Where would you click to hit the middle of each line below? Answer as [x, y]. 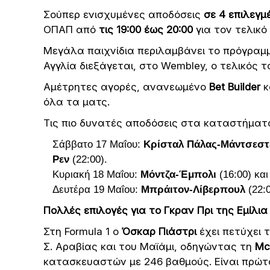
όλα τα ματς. [77, 102]
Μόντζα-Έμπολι [178, 174]
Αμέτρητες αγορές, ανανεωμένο [126, 87]
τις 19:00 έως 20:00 [147, 30]
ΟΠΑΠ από [71, 30]
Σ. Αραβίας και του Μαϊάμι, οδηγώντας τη [149, 246]
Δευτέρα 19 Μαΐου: [97, 190]
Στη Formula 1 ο [83, 231]
